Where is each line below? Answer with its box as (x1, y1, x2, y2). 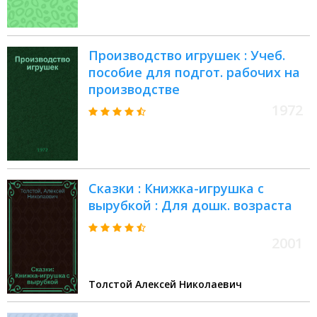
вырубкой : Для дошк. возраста (88, 197, 292, 214)
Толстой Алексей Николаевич (88, 277, 242, 292)
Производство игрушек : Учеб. (88, 47, 285, 64)
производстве (88, 81, 180, 98)
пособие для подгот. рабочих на (88, 64, 300, 81)
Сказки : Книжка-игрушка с (88, 180, 264, 197)
